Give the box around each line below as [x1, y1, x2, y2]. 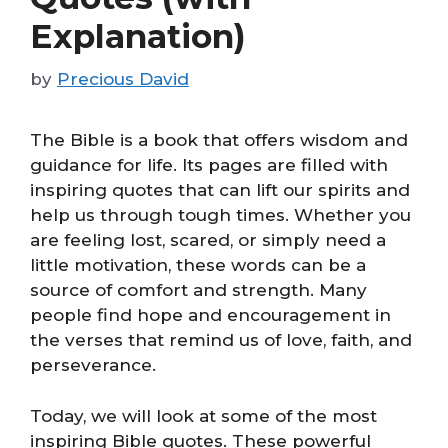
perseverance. [30, 355, 156, 375]
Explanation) [30, 15, 246, 56]
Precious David [57, 69, 189, 89]
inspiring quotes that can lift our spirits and [30, 180, 410, 200]
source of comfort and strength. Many [30, 280, 367, 300]
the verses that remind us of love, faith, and [30, 330, 412, 350]
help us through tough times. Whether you [30, 205, 411, 225]
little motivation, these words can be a [30, 255, 366, 275]
